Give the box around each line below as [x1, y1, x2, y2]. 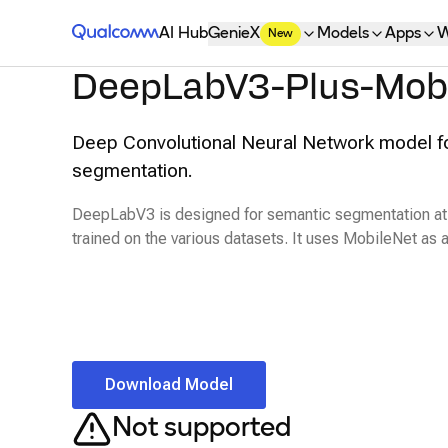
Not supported [112, 415, 291, 443]
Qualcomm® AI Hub [71, 23, 211, 42]
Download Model [105, 375, 233, 394]
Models [317, 26, 370, 42]
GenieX [208, 26, 261, 42]
